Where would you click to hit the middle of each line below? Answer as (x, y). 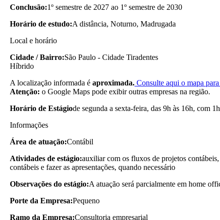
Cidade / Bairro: (37, 57)
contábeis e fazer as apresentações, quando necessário (93, 167)
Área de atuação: (38, 141)
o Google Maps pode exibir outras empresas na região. (125, 91)
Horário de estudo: (41, 24)
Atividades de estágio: (46, 158)
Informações (29, 125)
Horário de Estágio (41, 108)
